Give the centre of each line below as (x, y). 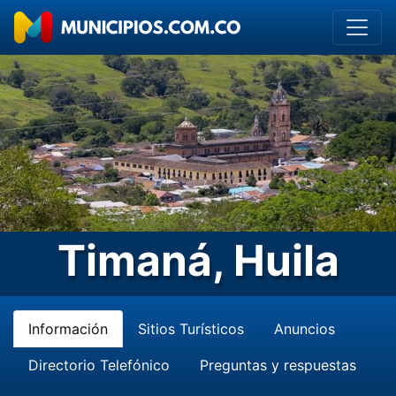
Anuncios (305, 329)
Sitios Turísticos (191, 329)
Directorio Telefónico (99, 365)
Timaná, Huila (198, 260)
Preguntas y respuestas (278, 365)
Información (68, 329)
